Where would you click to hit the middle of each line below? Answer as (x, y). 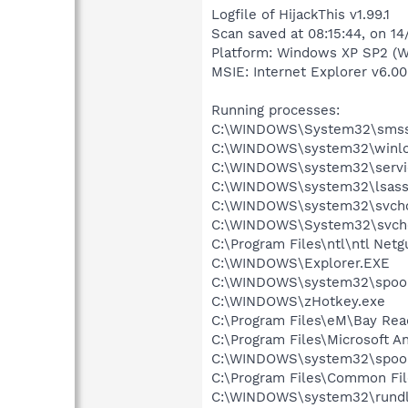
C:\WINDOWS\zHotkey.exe (298, 301)
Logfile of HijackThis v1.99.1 (301, 14)
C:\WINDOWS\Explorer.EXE (301, 263)
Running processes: (275, 110)
